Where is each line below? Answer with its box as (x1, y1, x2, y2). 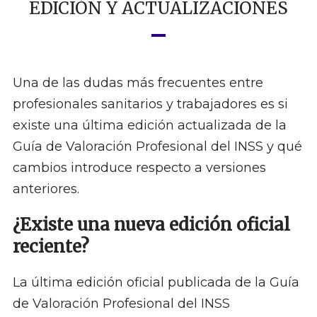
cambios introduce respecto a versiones (12, 160, 266, 176)
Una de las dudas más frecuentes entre (12, 75, 263, 91)
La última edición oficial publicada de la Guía (12, 275, 299, 291)
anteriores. (12, 181, 79, 197)
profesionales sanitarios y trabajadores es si (12, 96, 288, 113)
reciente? (12, 236, 89, 258)
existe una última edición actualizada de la (12, 117, 287, 134)
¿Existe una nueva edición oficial (12, 214, 290, 236)
